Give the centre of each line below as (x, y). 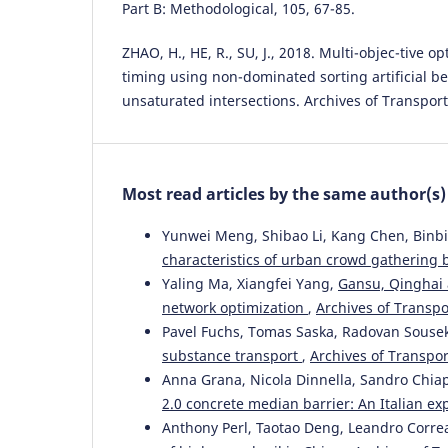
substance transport (232, 356)
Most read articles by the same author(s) (284, 194)
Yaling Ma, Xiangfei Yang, (250, 284)
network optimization (235, 308)
